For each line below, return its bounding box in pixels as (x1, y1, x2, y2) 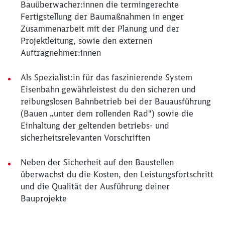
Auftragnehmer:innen (21, 48, 101, 58)
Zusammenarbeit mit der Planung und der (21, 24, 179, 34)
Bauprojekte (21, 193, 67, 203)
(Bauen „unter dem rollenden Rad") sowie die (21, 108, 193, 119)
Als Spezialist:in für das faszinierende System (21, 72, 192, 82)
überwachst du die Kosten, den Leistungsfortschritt (21, 169, 213, 179)
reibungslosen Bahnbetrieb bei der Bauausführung (21, 96, 211, 106)
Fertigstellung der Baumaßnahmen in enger (21, 12, 184, 22)
